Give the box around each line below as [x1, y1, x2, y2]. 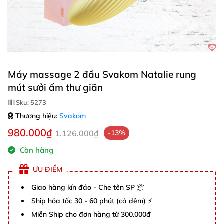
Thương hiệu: [13, 111, 59, 120]
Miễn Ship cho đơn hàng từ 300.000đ [31, 210, 151, 219]
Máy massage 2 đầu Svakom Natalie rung [8, 68, 196, 80]
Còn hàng [18, 145, 53, 155]
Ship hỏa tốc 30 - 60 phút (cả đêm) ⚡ [31, 196, 152, 205]
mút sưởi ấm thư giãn [8, 81, 103, 93]
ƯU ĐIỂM [33, 164, 62, 174]
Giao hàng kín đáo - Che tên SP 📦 [31, 183, 144, 192]
